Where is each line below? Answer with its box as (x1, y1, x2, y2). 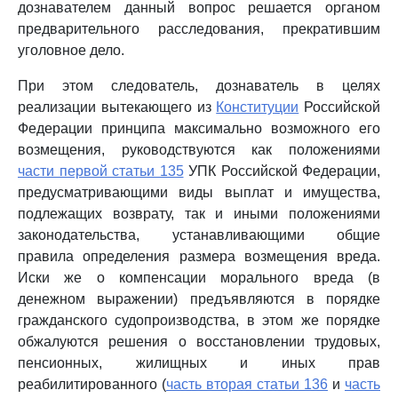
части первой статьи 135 (18, 163, 184, 179)
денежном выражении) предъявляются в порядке (18, 291, 380, 306)
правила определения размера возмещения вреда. (18, 249, 380, 264)
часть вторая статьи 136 (166, 377, 328, 392)
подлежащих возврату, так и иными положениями (18, 206, 380, 221)
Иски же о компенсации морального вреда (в (18, 270, 380, 285)
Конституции (216, 99, 299, 115)
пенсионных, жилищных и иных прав (18, 355, 380, 370)
